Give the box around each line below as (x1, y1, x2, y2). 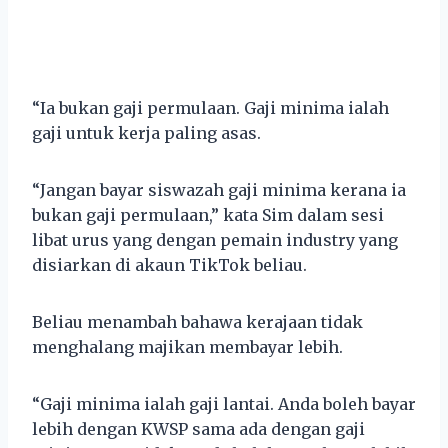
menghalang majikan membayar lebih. (32, 336, 343, 357)
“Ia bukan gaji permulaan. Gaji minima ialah (32, 97, 389, 118)
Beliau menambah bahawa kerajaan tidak (32, 311, 363, 332)
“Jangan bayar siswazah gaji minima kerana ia (32, 179, 406, 200)
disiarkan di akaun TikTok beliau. (32, 254, 307, 275)
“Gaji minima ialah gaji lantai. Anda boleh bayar (32, 393, 416, 414)
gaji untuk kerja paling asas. (32, 122, 261, 143)
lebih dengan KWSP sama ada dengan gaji (32, 418, 365, 439)
